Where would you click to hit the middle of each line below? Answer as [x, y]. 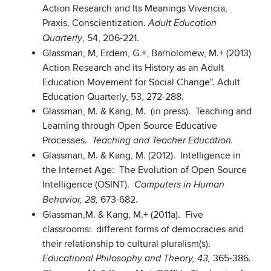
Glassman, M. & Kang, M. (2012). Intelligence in [142, 156]
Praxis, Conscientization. [95, 23]
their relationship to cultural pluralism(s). [128, 244]
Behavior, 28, [71, 200]
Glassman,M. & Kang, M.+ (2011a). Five [123, 215]
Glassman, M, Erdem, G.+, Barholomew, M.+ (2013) [147, 54]
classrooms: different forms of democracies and [143, 230]
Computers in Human [179, 185]
